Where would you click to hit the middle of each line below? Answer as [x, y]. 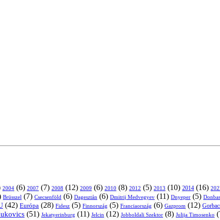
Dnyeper [181, 197]
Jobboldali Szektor [142, 214]
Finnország [95, 206]
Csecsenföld [48, 197]
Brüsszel [12, 197]
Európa [29, 206]
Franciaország [136, 206]
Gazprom [175, 206]
